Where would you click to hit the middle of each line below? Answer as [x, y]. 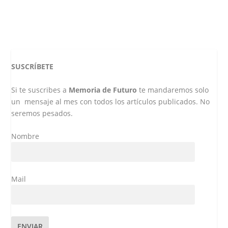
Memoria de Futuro [103, 90]
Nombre [25, 136]
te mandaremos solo [173, 90]
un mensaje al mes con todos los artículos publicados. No [111, 101]
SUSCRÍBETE [33, 67]
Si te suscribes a [40, 90]
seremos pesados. [42, 113]
